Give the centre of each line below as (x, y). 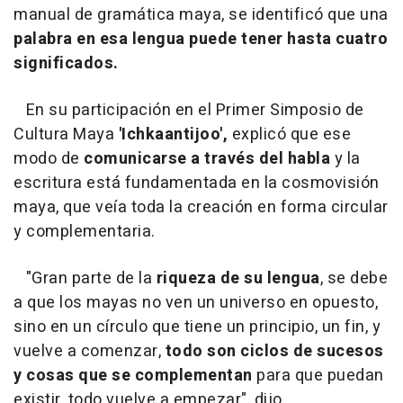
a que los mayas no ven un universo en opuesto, (196, 302)
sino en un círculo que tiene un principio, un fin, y (197, 327)
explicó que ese (289, 134)
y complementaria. (85, 231)
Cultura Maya (66, 134)
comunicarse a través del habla (207, 158)
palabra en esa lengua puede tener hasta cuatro (201, 39)
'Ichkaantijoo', (173, 134)
